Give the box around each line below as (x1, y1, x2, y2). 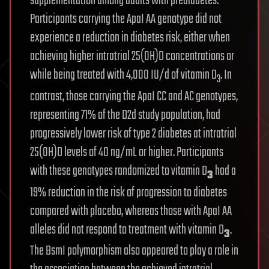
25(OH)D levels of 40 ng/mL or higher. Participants (30, 142, 223, 163)
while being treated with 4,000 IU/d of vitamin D (30, 65, 217, 86)
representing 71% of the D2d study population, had (30, 104, 220, 125)
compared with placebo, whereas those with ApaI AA (30, 201, 232, 222)
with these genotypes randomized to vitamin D (30, 160, 207, 181)
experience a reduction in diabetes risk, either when (30, 28, 230, 49)
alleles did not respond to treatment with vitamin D (30, 219, 224, 240)
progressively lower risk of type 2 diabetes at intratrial (30, 123, 237, 144)
